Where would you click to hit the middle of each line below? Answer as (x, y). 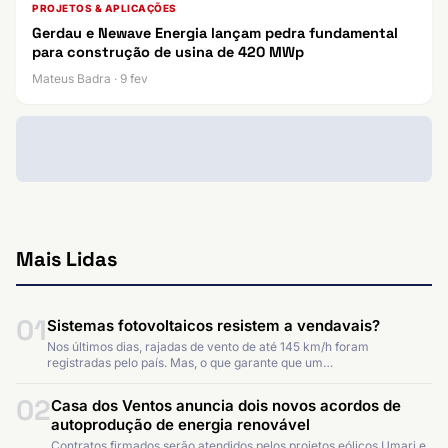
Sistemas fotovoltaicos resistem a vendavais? (213, 326)
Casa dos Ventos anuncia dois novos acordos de (226, 406)
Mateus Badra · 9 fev (90, 79)
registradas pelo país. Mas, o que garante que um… (190, 363)
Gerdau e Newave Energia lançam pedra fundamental (215, 33)
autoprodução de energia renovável (180, 425)
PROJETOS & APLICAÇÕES (104, 8)
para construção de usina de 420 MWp (168, 52)
